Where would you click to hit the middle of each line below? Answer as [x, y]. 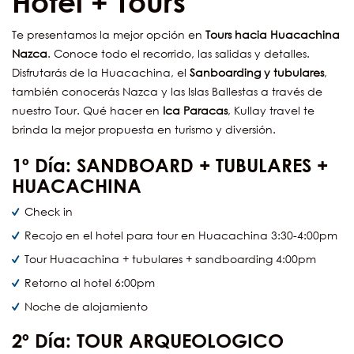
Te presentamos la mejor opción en [109, 35]
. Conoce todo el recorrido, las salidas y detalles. [179, 54]
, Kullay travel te [271, 111]
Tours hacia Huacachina [273, 35]
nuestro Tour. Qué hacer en [86, 111]
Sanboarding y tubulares [257, 73]
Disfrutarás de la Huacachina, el [101, 73]
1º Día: [44, 165]
